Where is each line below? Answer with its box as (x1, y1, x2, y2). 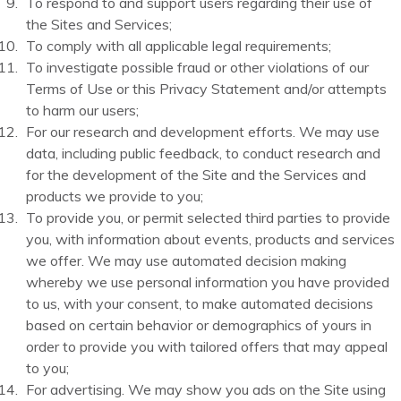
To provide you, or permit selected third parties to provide (26, 209, 391, 227)
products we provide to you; (26, 187, 204, 206)
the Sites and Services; (26, 15, 173, 34)
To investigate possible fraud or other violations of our (26, 58, 370, 77)
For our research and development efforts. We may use (26, 123, 380, 141)
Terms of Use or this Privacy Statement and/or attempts (26, 80, 388, 98)
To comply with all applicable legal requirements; (26, 37, 332, 55)
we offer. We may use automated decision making (26, 252, 347, 270)
